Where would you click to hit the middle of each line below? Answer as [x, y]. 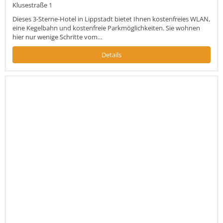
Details [111, 55]
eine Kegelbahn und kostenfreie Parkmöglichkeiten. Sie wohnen [106, 28]
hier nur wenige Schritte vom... [57, 37]
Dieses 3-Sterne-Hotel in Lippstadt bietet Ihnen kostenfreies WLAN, [111, 19]
